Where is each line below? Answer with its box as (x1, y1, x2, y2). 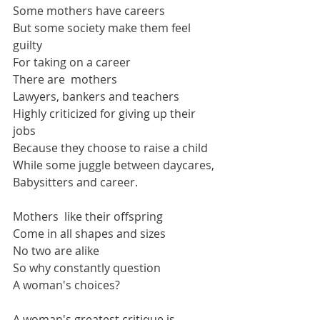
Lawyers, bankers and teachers (13, 89, 179, 104)
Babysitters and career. (13, 174, 138, 190)
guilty (13, 37, 42, 53)
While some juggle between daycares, (13, 157, 214, 173)
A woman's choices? (13, 277, 120, 293)
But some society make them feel (13, 20, 194, 36)
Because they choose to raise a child (13, 140, 208, 156)
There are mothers (13, 71, 117, 87)
